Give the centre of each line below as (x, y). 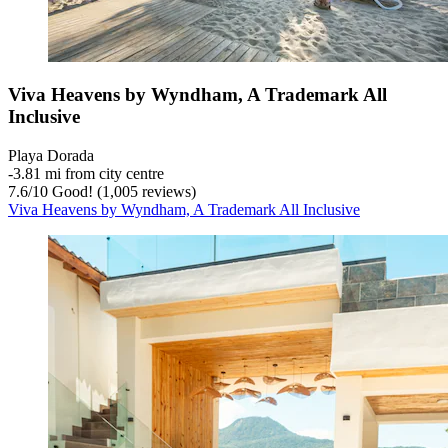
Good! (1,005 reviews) (122, 192)
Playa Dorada (51, 156)
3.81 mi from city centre (88, 174)
